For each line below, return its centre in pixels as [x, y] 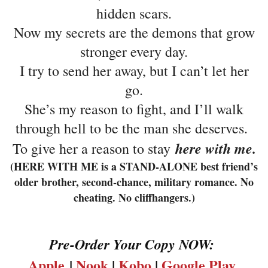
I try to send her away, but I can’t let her [134, 71]
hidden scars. [134, 13]
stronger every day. [134, 52]
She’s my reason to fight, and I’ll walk [134, 109]
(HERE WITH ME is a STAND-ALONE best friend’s [134, 167]
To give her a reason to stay [94, 149]
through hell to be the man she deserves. [134, 128]
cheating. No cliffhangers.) [134, 198]
